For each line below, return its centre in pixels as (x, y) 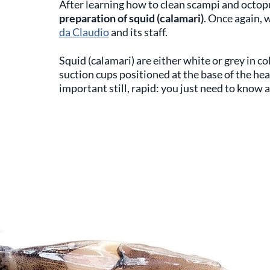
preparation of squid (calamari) (131, 18)
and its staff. (139, 32)
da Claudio (84, 32)
